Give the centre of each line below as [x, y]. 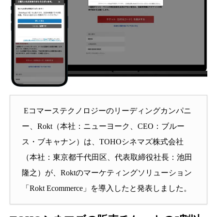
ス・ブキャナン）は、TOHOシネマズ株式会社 [103, 141]
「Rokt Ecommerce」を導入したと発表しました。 [107, 188]
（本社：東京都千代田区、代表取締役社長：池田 [107, 157]
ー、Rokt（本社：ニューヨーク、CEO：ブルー [103, 126]
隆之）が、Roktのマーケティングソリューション [107, 172]
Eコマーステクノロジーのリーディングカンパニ [107, 110]
